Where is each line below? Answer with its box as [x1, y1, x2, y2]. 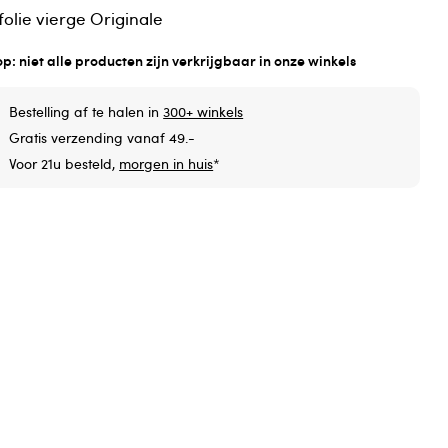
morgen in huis [119, 154, 214, 174]
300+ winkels [163, 102, 244, 122]
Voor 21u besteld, [9, 154, 120, 174]
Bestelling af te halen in [9, 102, 164, 122]
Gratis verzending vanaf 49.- [9, 128, 196, 148]
